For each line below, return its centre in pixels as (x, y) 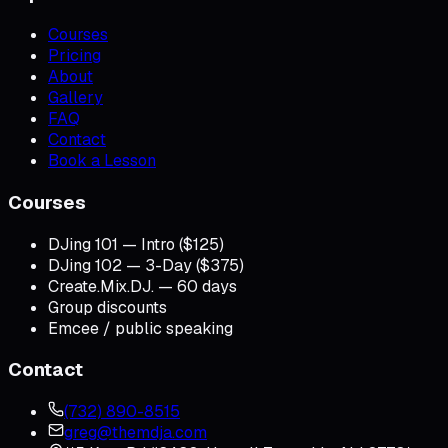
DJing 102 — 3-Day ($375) (146, 265)
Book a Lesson (102, 161)
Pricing (74, 56)
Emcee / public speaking (140, 328)
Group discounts (107, 307)
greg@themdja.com (135, 433)
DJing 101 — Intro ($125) (136, 244)
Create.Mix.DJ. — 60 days (142, 286)
